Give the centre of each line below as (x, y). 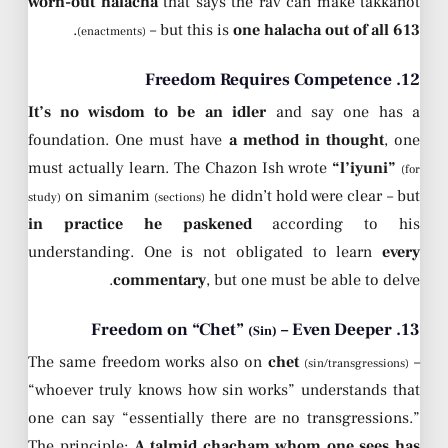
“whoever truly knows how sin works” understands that (224, 389)
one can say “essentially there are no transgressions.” (224, 417)
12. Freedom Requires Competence (410, 80)
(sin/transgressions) (356, 363)
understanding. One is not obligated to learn (205, 252)
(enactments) (111, 32)
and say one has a (343, 112)
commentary (159, 280)
